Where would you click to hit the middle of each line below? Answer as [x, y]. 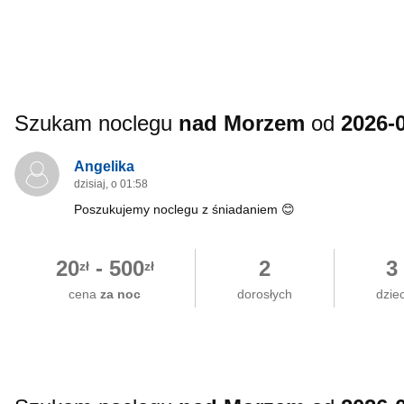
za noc [121, 294]
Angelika [104, 166]
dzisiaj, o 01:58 [111, 184]
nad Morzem [242, 123]
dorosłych [265, 294]
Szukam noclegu [96, 123]
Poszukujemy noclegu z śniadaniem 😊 [184, 209]
